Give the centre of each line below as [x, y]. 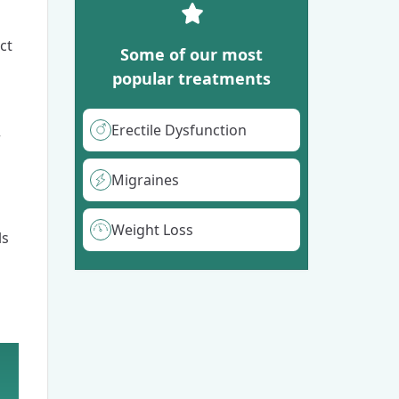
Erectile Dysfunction [179, 130]
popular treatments [191, 78]
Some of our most [191, 54]
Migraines [145, 179]
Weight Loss [152, 229]
